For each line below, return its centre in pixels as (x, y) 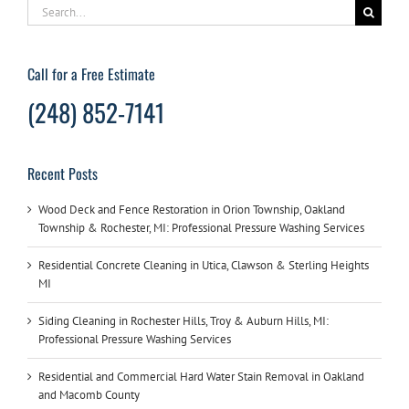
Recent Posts (63, 174)
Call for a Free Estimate (91, 74)
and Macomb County (89, 394)
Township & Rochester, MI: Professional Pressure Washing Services (201, 227)
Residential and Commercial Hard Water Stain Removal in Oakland (201, 376)
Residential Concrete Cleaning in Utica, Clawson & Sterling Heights (204, 265)
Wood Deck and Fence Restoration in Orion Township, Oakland (192, 209)
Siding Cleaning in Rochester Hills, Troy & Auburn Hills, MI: (184, 320)
